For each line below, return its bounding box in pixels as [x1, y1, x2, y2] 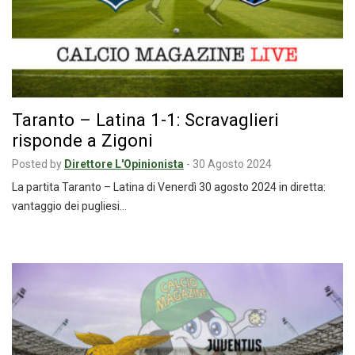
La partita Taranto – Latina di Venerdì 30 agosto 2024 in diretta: [12, 180, 326, 193]
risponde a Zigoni [12, 129, 153, 151]
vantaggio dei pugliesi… [12, 199, 127, 212]
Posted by [12, 157, 62, 170]
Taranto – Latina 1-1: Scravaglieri [12, 109, 279, 130]
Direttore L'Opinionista [64, 157, 184, 170]
